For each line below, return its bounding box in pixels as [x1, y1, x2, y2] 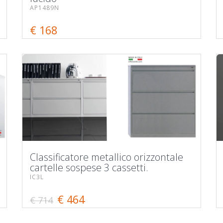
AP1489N [30, 3, 59, 12]
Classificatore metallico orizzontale [30, 150, 183, 164]
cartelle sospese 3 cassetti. [30, 160, 148, 174]
